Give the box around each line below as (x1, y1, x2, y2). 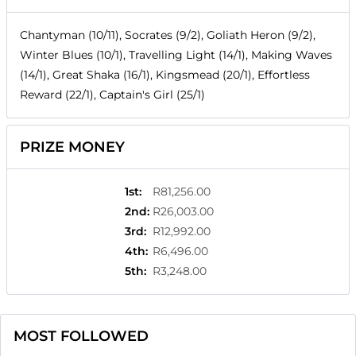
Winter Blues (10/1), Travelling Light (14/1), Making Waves (20, 48, 332, 63)
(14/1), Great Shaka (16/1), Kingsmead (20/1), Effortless (20, 68, 310, 83)
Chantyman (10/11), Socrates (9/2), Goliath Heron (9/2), (20, 28, 315, 43)
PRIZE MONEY (20, 138, 125, 157)
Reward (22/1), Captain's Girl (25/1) (20, 87, 205, 103)
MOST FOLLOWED (14, 327, 149, 346)
